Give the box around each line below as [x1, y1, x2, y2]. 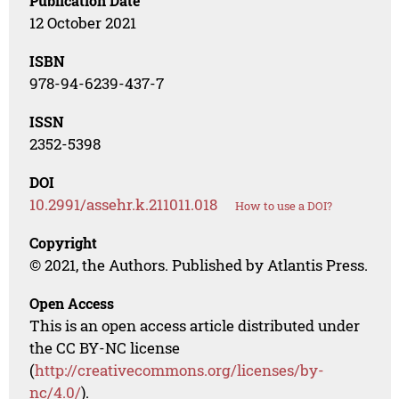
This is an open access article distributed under [29, 315, 361, 337]
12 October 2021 [29, 12, 137, 34]
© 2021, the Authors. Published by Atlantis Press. [29, 255, 369, 276]
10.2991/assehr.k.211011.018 [29, 194, 218, 216]
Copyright [29, 233, 98, 253]
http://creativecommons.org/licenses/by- [35, 360, 325, 381]
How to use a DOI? [235, 198, 333, 215]
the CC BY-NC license [29, 338, 181, 359]
